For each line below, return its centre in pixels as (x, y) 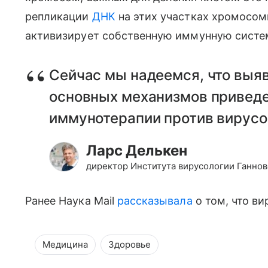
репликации (59, 16)
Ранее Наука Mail (71, 200)
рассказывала (155, 200)
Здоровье (130, 244)
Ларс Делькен (137, 150)
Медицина (65, 244)
